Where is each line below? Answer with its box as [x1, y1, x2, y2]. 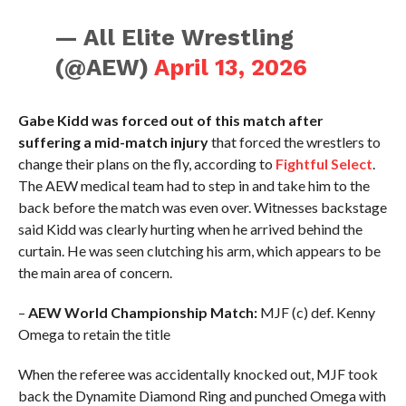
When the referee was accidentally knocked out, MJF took [17, 365, 378, 383]
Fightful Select [275, 155, 372, 173]
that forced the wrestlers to [208, 133, 381, 151]
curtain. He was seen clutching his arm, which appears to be [17, 242, 381, 260]
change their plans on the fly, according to [17, 155, 275, 173]
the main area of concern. [17, 264, 172, 282]
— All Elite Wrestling [54, 24, 295, 52]
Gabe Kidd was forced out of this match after [17, 111, 324, 130]
